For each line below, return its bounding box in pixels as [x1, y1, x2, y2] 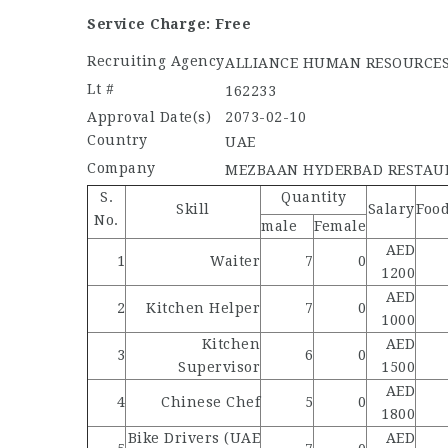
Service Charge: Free [87, 16, 251, 32]
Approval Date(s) [87, 109, 211, 125]
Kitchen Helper [146, 300, 260, 316]
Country [87, 132, 148, 148]
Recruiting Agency [87, 53, 225, 69]
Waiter [210, 253, 260, 269]
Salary [367, 201, 415, 217]
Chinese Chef [161, 394, 260, 410]
